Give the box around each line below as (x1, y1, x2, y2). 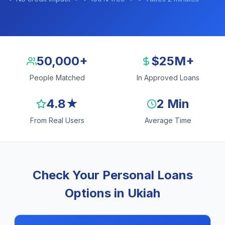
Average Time (144, 116, 191, 125)
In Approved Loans (136, 73, 199, 82)
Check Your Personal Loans (32, 168, 193, 182)
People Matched (30, 73, 85, 82)
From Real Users (30, 116, 84, 125)
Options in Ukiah (65, 186, 160, 200)
